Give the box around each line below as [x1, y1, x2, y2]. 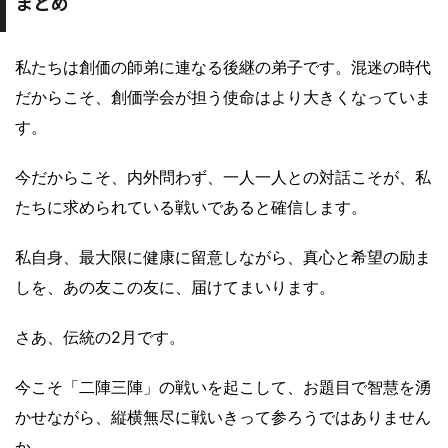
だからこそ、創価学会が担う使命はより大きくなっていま [15, 87, 431, 108]
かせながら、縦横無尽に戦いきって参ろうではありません [15, 407, 431, 428]
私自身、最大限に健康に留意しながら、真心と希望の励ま [15, 247, 431, 268]
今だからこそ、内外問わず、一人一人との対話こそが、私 [15, 167, 431, 188]
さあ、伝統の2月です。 [15, 327, 185, 348]
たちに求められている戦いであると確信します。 [15, 197, 367, 218]
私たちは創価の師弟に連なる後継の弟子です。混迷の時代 [15, 57, 431, 78]
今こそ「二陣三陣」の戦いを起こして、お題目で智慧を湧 [15, 377, 431, 398]
